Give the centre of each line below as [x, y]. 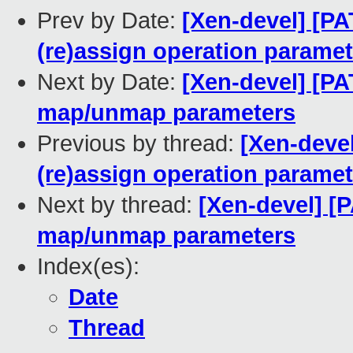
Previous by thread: [139, 144]
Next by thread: [118, 205]
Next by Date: [110, 82]
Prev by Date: [110, 21]
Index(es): [88, 267]
